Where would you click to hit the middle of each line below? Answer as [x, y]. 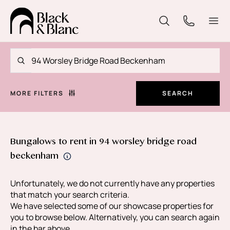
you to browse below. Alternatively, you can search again [115, 217]
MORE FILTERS [37, 93]
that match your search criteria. [70, 195]
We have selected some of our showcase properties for [112, 206]
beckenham [34, 158]
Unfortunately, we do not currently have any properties [112, 183]
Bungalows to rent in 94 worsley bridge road [103, 143]
